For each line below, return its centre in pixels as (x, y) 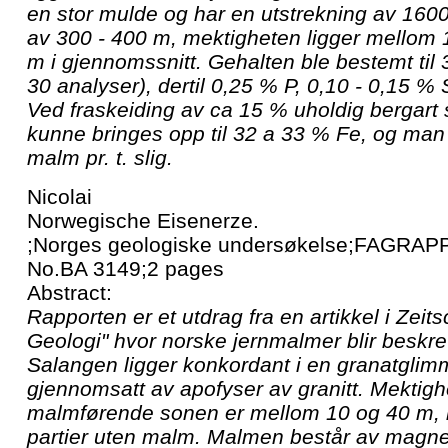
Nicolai (59, 196)
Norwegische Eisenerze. (143, 220)
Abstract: (69, 292)
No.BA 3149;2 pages (125, 268)
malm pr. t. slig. (100, 157)
